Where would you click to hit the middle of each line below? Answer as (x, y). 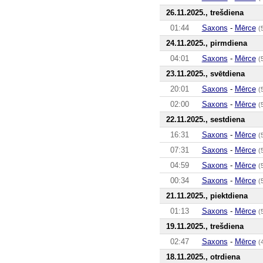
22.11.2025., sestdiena (205, 119)
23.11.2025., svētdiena (205, 73)
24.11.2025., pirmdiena (206, 43)
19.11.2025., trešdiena (205, 226)
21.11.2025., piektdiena (207, 195)
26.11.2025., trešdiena (205, 12)
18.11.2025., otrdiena (203, 257)
